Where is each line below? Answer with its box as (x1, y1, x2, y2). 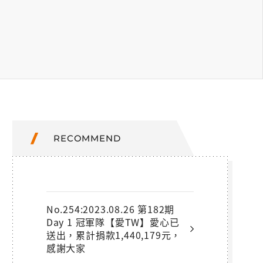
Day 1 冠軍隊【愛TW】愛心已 (46, 215, 180, 230)
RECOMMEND (53, 133, 121, 144)
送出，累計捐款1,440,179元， (46, 228, 181, 242)
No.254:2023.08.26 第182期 (46, 202, 175, 217)
